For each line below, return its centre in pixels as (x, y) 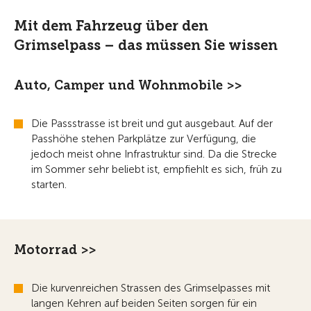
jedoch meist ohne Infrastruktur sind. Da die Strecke (154, 154)
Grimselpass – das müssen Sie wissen (146, 45)
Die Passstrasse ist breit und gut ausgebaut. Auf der (152, 124)
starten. (49, 185)
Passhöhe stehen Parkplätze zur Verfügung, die (144, 139)
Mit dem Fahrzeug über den (111, 26)
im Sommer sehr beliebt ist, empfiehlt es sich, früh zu (157, 170)
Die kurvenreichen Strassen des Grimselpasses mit (151, 288)
